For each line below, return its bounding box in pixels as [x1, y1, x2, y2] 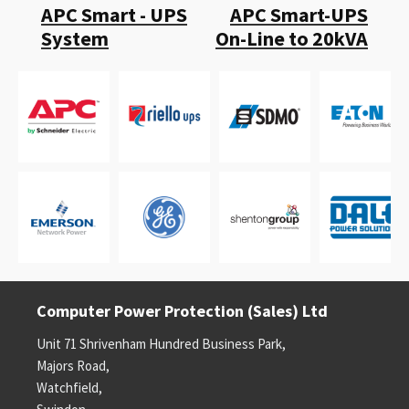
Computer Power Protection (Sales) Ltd [37, 300, 328, 321]
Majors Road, [37, 357, 110, 374]
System [41, 26, 109, 51]
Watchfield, [37, 379, 102, 396]
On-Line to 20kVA [215, 26, 368, 51]
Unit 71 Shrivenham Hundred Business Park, [37, 335, 286, 352]
